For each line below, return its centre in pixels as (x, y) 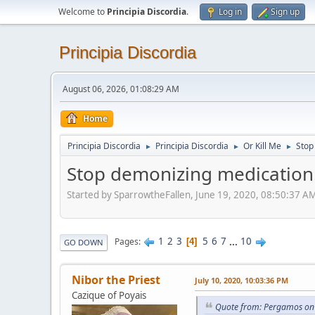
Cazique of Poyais (109, 295)
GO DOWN (84, 242)
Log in (230, 12)
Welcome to (83, 12)
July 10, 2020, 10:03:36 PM (242, 280)
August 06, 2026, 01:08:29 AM (121, 89)
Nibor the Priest (116, 279)
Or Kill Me (262, 146)
